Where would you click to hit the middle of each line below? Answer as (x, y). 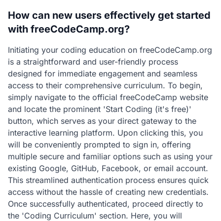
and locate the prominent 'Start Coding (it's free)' (100, 109)
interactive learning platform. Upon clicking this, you (105, 133)
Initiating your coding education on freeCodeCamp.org (110, 50)
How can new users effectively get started (109, 15)
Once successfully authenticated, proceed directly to (106, 204)
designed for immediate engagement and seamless (103, 74)
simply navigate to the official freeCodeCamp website (108, 97)
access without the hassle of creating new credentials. (108, 192)
